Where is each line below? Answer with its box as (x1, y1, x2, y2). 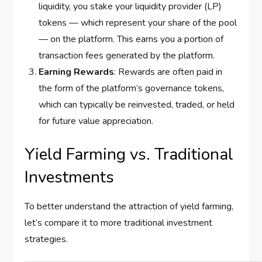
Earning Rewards (39, 65, 115, 79)
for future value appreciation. (39, 115, 154, 128)
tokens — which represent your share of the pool (39, 16, 237, 30)
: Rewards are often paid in (114, 65, 223, 79)
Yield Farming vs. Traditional (25, 143, 234, 166)
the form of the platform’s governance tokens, (39, 82, 225, 95)
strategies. (25, 233, 68, 246)
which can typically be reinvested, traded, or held (39, 98, 235, 112)
